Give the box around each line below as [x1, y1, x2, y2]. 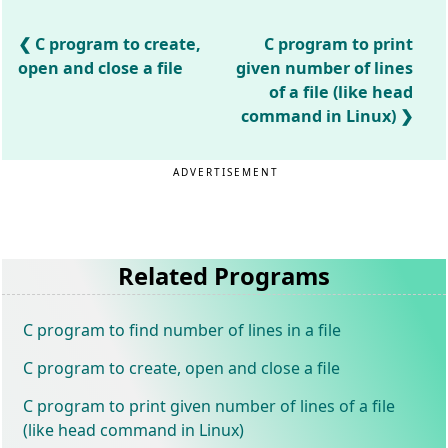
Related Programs [117, 259, 330, 292]
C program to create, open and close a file [23, 356, 341, 379]
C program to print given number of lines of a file [23, 394, 396, 417]
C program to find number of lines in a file [23, 318, 342, 341]
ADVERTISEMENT [173, 165, 280, 179]
